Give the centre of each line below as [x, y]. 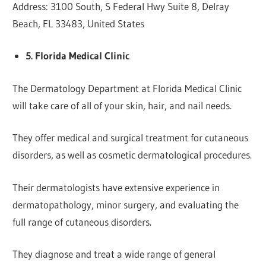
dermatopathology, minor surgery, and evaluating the [126, 204]
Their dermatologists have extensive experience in [116, 187]
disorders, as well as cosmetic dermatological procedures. [132, 155]
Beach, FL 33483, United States [79, 23]
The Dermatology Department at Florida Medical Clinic [127, 88]
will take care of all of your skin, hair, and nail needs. [122, 105]
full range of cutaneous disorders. [82, 221]
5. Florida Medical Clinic [77, 56]
